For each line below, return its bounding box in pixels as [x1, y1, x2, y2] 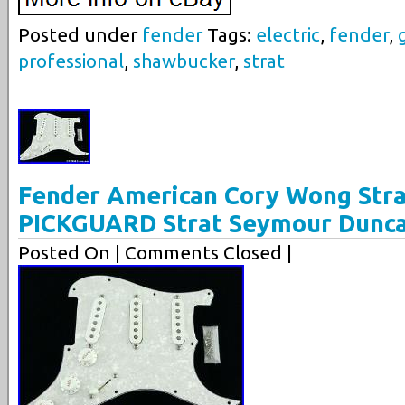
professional [18, 51, 124, 72]
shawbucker [133, 51, 234, 72]
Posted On [18, 241, 115, 263]
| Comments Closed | [115, 241, 292, 263]
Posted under [18, 24, 142, 46]
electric [256, 24, 320, 46]
